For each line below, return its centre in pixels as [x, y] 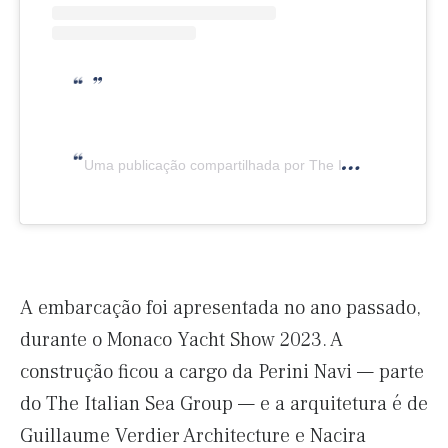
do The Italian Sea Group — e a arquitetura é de [224, 404]
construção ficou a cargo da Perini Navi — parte [222, 372]
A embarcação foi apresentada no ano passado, [220, 308]
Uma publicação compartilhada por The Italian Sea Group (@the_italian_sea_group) [213, 165]
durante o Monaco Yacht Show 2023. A [181, 340]
